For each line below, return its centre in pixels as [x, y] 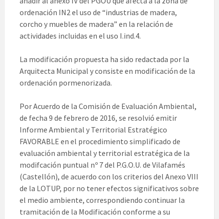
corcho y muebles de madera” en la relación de [96, 24]
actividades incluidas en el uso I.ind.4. [80, 36]
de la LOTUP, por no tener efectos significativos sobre [109, 188]
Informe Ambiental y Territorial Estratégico [93, 130]
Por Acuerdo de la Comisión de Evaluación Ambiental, [108, 106]
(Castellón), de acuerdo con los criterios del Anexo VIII [109, 177]
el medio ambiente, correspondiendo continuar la [102, 200]
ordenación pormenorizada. [66, 83]
